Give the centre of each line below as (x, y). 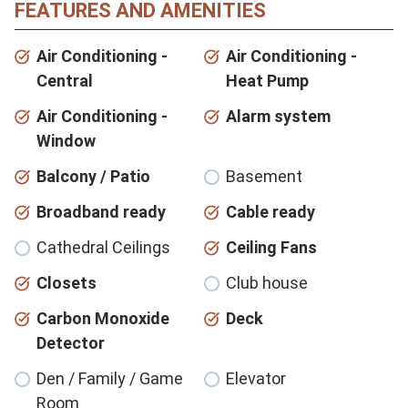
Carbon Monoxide (103, 318)
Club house (267, 282)
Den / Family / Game (110, 378)
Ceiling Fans (271, 247)
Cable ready (270, 211)
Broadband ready (101, 211)
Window (66, 140)
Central (65, 80)
